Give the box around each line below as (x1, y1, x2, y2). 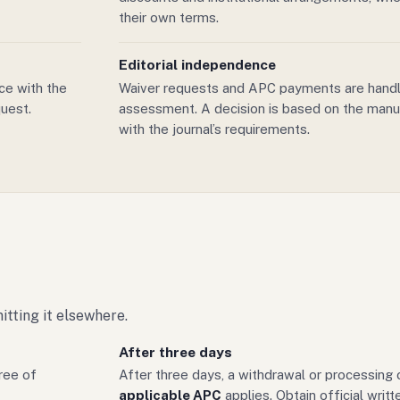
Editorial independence (118, 56, 276, 74)
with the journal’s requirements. (118, 121, 310, 137)
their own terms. (118, 10, 219, 26)
